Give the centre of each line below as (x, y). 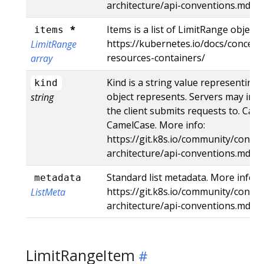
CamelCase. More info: (156, 125)
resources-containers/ (156, 57)
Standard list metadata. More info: (181, 177)
